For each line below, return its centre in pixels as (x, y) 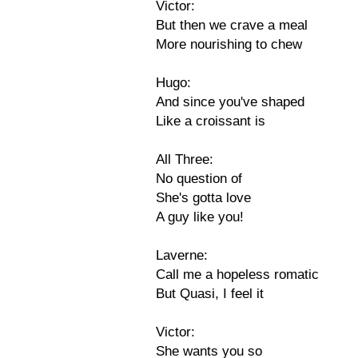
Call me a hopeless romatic (237, 274)
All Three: (185, 159)
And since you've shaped (230, 102)
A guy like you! (200, 217)
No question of (199, 179)
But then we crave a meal (232, 25)
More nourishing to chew (229, 44)
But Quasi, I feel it (210, 294)
